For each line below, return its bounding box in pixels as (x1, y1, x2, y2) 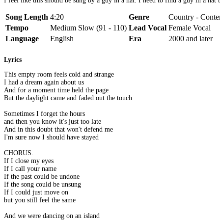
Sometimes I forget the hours (4, 110, 85, 118)
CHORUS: (4, 149, 33, 157)
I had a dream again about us (4, 79, 84, 86)
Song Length (5, 12, 48, 21)
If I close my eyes (4, 157, 54, 165)
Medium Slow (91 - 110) (50, 23, 127, 32)
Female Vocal (168, 23, 211, 32)
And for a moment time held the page (4, 86, 109, 94)
